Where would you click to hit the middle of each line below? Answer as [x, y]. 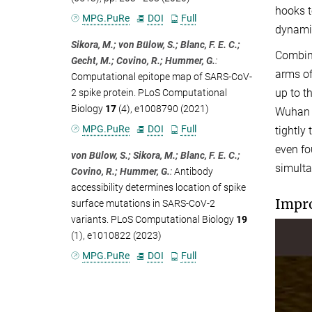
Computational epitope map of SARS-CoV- [162, 77]
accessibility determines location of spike [158, 188]
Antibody [194, 172]
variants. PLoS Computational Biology [154, 220]
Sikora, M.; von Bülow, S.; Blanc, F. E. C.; [156, 45]
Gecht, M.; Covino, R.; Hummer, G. [143, 61]
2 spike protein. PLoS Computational [149, 93]
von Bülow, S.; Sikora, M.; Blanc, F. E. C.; [156, 156]
